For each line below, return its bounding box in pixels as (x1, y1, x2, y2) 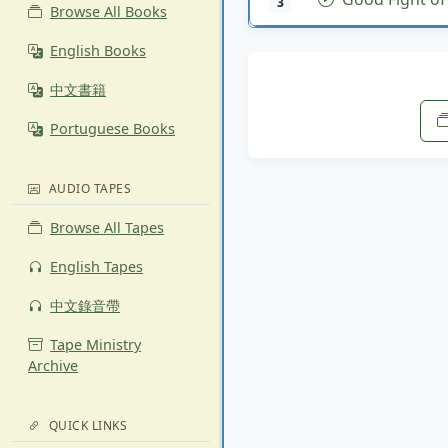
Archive (28, 356, 78, 375)
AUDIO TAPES (48, 180, 131, 197)
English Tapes (50, 257, 143, 276)
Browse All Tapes (50, 218, 164, 237)
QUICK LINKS (48, 417, 127, 434)
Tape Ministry (50, 335, 141, 354)
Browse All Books (50, 2, 167, 21)
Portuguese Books (50, 119, 175, 138)
